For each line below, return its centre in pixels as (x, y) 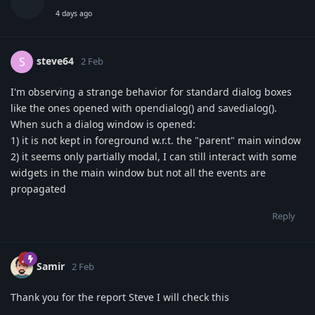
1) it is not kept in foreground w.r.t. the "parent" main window (156, 140)
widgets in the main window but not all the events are (138, 172)
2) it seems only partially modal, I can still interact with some (154, 156)
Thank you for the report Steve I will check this (120, 297)
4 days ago (74, 13)
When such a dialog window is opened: (103, 124)
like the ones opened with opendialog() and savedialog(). (144, 108)
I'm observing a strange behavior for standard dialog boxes (151, 91)
